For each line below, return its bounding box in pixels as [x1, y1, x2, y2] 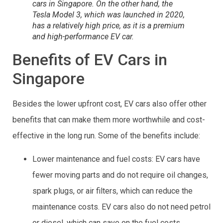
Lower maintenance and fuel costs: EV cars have [32, 154, 200, 164]
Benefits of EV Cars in [12, 50, 167, 70]
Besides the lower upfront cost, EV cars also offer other [12, 99, 207, 109]
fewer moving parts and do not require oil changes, [32, 170, 208, 180]
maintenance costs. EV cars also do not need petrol [32, 202, 211, 212]
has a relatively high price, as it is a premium [32, 21, 185, 31]
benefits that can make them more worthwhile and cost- [12, 115, 205, 125]
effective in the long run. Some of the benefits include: [12, 131, 200, 141]
